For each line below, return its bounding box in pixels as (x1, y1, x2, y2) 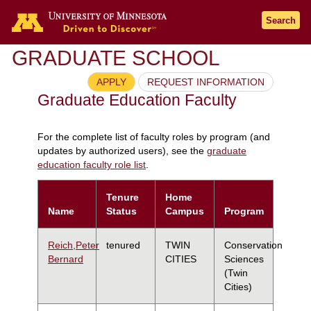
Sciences (224, 253, 264, 264)
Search (266, 15, 296, 26)
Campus (165, 205, 204, 217)
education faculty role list (37, 160, 146, 170)
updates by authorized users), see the (37, 146, 207, 156)
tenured (106, 239, 140, 251)
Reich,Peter (48, 239, 99, 251)
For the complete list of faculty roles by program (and (37, 132, 270, 142)
